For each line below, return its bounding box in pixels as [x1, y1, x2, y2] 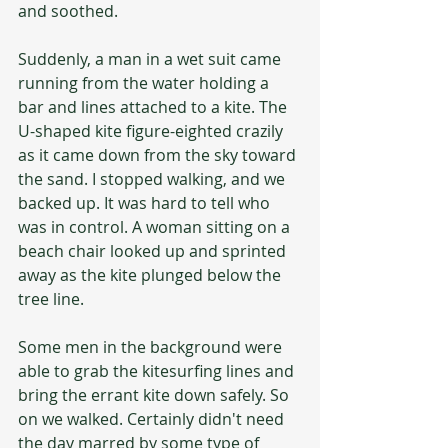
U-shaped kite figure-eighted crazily [18, 120, 287, 142]
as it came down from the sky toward [18, 144, 300, 166]
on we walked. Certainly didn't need [18, 408, 288, 430]
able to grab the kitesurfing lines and [18, 360, 298, 382]
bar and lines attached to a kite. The [18, 96, 291, 118]
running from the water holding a [18, 72, 273, 94]
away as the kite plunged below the [18, 264, 285, 286]
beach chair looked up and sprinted [18, 240, 290, 262]
